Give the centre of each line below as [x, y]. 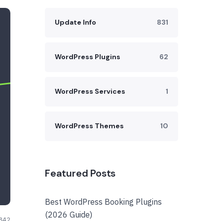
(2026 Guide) [69, 215]
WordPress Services [90, 91]
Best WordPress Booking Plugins [103, 202]
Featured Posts [80, 173]
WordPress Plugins [88, 57]
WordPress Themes [89, 126]
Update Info [75, 22]
